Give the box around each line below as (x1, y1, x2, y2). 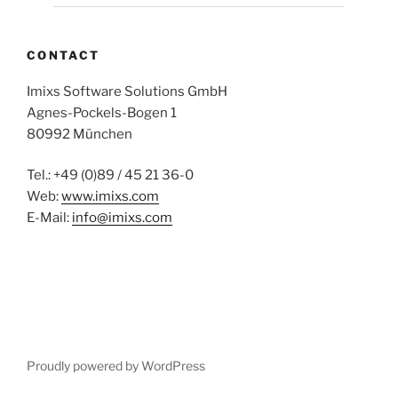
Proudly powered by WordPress (27, 357, 205, 373)
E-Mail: (27, 210, 72, 227)
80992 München (27, 125, 132, 142)
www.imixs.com (61, 188, 159, 205)
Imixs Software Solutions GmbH (27, 83, 227, 99)
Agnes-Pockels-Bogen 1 (27, 104, 177, 121)
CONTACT (27, 48, 100, 63)
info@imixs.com (72, 210, 172, 227)
